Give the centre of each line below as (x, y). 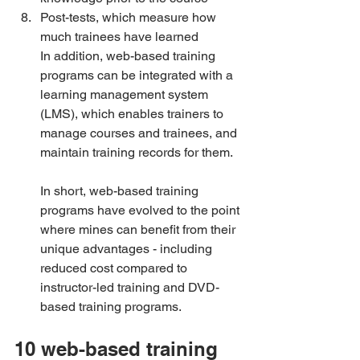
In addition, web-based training (129, 56)
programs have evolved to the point (141, 210)
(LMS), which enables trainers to (133, 114)
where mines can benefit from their (139, 229)
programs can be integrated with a (138, 75)
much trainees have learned (119, 37)
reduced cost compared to (115, 268)
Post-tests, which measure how (130, 17)
